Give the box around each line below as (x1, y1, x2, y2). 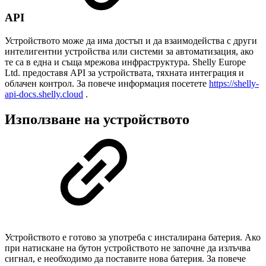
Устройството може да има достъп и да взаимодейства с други (5, 35, 257, 46)
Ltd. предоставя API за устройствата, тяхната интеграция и (5, 67, 244, 78)
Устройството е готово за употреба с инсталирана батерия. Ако (5, 232, 261, 242)
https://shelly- (209, 78, 259, 88)
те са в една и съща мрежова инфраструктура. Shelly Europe (5, 56, 246, 67)
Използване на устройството (5, 111, 189, 127)
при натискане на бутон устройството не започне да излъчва (5, 242, 251, 253)
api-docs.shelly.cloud (5, 88, 83, 99)
